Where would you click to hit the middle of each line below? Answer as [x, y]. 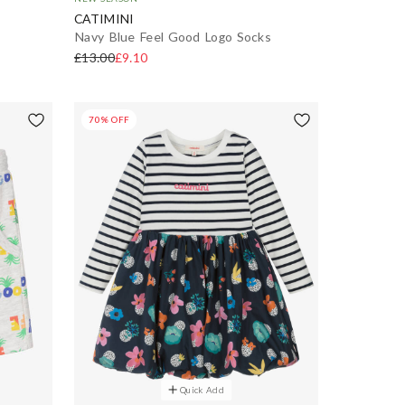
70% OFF [109, 120]
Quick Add [202, 389]
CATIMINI [104, 19]
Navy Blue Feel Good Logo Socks [173, 37]
